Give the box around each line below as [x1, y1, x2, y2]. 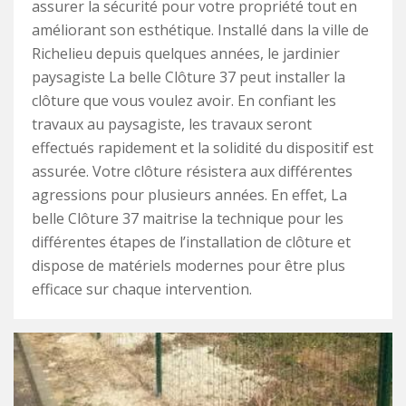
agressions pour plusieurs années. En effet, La [32, 185, 347, 205]
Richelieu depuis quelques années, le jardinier [32, 43, 340, 63]
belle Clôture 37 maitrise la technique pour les [32, 208, 343, 228]
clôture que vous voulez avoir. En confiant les [32, 91, 336, 111]
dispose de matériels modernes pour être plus [32, 256, 345, 275]
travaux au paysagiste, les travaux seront [32, 114, 312, 134]
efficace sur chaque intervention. [32, 279, 252, 299]
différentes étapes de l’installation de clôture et [32, 232, 351, 252]
